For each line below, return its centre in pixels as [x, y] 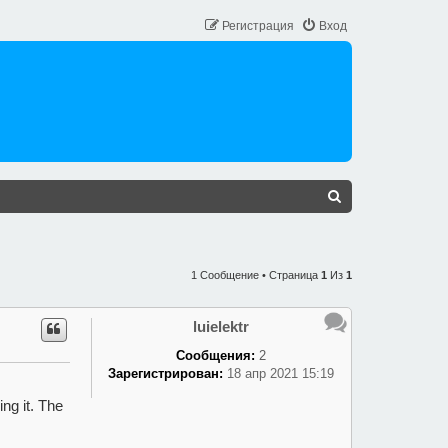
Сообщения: [215, 355]
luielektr [220, 326]
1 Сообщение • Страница [256, 274]
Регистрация [258, 26]
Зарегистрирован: [165, 373]
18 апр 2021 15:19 [278, 373]
